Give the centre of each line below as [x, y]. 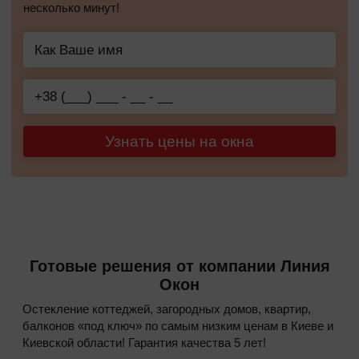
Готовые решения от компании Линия [179, 266]
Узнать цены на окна [179, 141]
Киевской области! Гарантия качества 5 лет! [144, 342]
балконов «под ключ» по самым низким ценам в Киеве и [178, 325]
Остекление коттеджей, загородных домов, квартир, [167, 309]
